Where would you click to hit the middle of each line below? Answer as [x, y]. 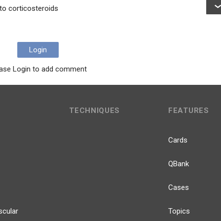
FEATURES [189, 110]
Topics [179, 211]
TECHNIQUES [95, 110]
